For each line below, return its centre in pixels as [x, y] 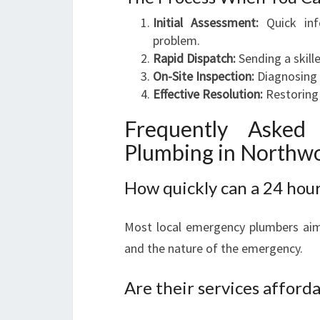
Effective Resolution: [208, 94]
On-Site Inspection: [204, 76]
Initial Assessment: [206, 22]
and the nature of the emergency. [214, 248]
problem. [176, 40]
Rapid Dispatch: [194, 58]
